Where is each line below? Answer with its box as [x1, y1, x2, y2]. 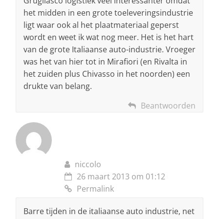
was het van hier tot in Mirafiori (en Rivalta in [23, 56, 187, 67]
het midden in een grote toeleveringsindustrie [23, 7, 193, 18]
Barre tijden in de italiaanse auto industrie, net [23, 205, 195, 217]
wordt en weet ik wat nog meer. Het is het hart [23, 31, 194, 43]
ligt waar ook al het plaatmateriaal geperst [23, 19, 179, 30]
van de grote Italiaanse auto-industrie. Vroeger [23, 44, 196, 55]
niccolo [75, 158, 101, 170]
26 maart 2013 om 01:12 [77, 171, 165, 182]
